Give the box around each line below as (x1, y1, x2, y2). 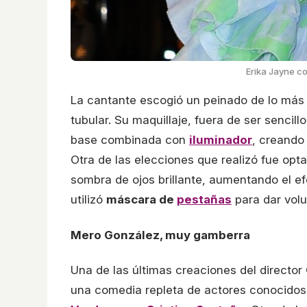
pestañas (177, 192, 232, 206)
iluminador (189, 132, 252, 147)
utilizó (71, 192, 106, 206)
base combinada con (71, 132, 189, 147)
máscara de (106, 192, 177, 206)
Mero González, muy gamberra (71, 228, 250, 242)
